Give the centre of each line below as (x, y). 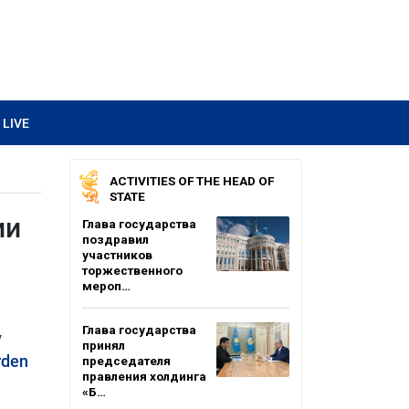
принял (104, 345)
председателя (126, 361)
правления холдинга (144, 376)
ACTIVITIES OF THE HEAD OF (192, 181)
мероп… (106, 286)
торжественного (132, 270)
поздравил (115, 239)
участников (117, 255)
